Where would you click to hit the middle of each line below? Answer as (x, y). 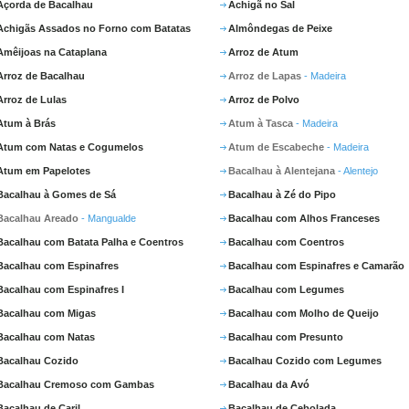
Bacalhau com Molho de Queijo (304, 313)
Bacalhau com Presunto (286, 337)
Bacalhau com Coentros (286, 242)
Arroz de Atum (263, 52)
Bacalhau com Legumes (286, 289)
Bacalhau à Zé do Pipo (282, 194)
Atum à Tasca (261, 123)
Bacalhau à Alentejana (282, 171)
